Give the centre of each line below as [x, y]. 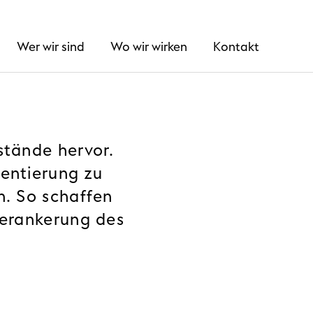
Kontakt [236, 47]
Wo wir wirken [149, 47]
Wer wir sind [51, 47]
